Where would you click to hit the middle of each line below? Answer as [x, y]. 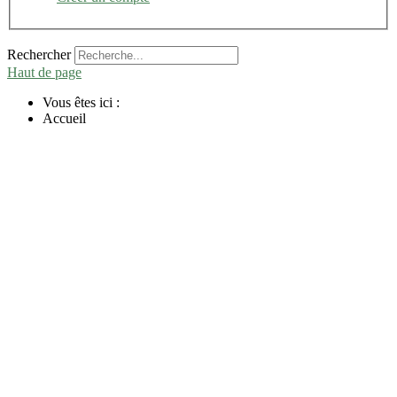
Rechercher [39, 54]
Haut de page [44, 72]
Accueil [64, 118]
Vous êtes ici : [85, 102]
